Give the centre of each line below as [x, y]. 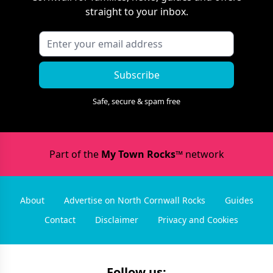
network [203, 154]
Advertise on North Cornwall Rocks [134, 200]
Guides [239, 200]
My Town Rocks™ [142, 154]
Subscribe [136, 75]
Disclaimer [117, 219]
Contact [60, 219]
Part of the [75, 154]
